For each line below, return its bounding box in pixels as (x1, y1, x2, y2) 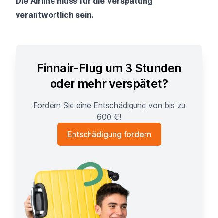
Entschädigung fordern (67, 129, 151, 139)
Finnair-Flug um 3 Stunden (36, 60, 182, 75)
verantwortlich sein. (16, 9, 93, 19)
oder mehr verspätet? (50, 76, 168, 91)
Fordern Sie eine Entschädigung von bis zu (33, 100, 185, 110)
